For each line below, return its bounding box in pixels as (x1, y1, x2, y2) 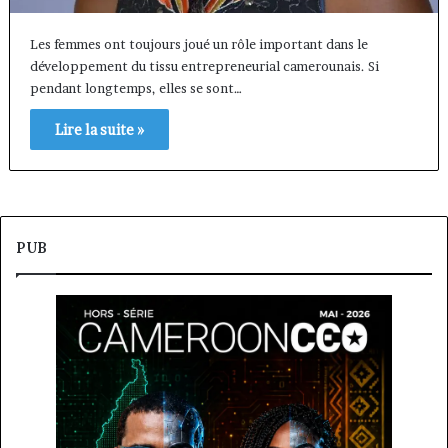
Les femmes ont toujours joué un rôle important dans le (29, 36, 368, 53)
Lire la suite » (54, 121, 144, 139)
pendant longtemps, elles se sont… (29, 80, 242, 97)
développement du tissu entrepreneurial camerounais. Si (29, 58, 379, 75)
